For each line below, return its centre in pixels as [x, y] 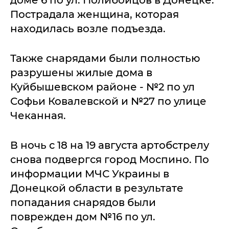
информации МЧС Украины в [90, 174]
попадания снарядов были [83, 203]
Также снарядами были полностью [105, 59]
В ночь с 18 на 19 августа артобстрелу [110, 145]
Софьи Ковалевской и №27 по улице [108, 101]
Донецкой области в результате [97, 188]
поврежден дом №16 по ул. [83, 217]
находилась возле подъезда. [88, 29]
